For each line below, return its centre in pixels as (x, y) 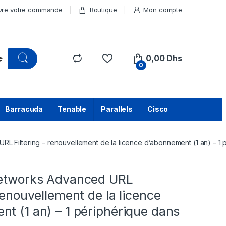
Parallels (117, 109)
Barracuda (24, 109)
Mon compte (163, 9)
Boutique (103, 9)
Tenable (72, 109)
